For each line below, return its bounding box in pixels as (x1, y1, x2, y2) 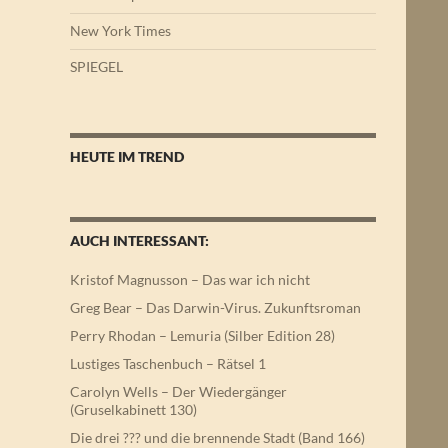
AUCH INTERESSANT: (70, 232, 209, 249)
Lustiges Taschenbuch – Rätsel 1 (70, 355, 266, 372)
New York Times (70, 22, 171, 39)
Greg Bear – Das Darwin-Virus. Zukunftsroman (70, 299, 361, 316)
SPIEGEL (70, 58, 123, 75)
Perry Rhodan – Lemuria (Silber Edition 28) (70, 327, 335, 344)
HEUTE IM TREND (70, 148, 184, 165)
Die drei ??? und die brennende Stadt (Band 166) (70, 429, 365, 446)
